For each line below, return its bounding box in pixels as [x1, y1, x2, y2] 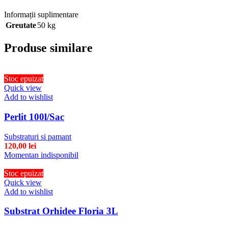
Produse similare [4, 41, 93, 55]
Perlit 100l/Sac [4, 111, 64, 123]
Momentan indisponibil [4, 150, 78, 159]
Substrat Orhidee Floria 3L [4, 206, 118, 217]
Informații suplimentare [4, 10, 78, 19]
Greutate [6, 21, 36, 30]
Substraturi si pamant [4, 132, 71, 141]
